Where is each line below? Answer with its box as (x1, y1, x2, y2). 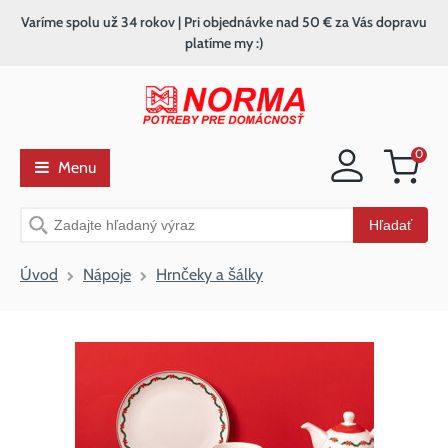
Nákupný (382, 167, 430, 182)
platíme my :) (184, 34, 264, 52)
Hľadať (369, 217, 412, 233)
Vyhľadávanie (19, 208, 129, 232)
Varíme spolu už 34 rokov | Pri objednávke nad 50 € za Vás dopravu (21, 13, 427, 31)
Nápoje (83, 265, 131, 284)
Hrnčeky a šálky (156, 265, 263, 284)
